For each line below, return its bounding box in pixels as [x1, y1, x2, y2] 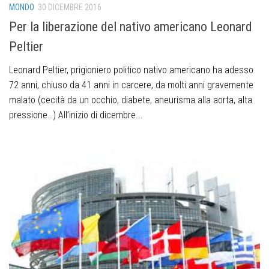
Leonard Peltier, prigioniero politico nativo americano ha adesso [9, 64, 253, 76]
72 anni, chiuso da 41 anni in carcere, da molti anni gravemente [9, 79, 253, 91]
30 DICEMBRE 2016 [38, 2, 101, 12]
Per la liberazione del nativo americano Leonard [9, 19, 252, 34]
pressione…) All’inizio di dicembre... [9, 109, 143, 121]
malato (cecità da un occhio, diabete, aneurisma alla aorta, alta [9, 94, 252, 106]
